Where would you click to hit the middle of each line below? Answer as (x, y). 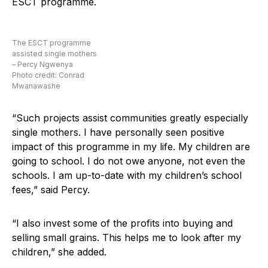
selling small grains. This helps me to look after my (127, 238)
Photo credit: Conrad (48, 75)
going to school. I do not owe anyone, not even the (129, 161)
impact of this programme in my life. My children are (131, 147)
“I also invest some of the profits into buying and (122, 223)
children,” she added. (59, 252)
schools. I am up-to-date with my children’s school (127, 176)
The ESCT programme (51, 43)
